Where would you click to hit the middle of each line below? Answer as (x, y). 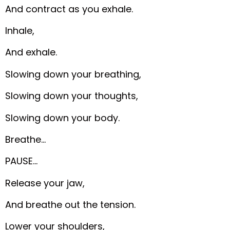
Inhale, (20, 30)
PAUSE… (22, 161)
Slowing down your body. (63, 118)
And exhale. (31, 52)
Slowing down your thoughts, (72, 96)
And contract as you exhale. (69, 9)
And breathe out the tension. (71, 205)
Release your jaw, (45, 183)
